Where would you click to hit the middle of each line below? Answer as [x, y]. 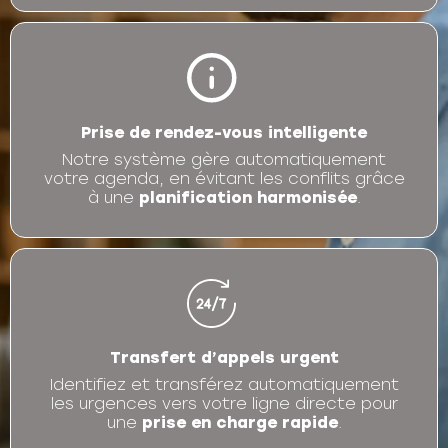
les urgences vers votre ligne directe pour [224, 403]
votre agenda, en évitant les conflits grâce [224, 178]
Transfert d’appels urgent [224, 357]
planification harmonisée [247, 197]
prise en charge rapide [239, 422]
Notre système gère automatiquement [224, 159]
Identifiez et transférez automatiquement [224, 384]
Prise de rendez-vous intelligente [224, 132]
